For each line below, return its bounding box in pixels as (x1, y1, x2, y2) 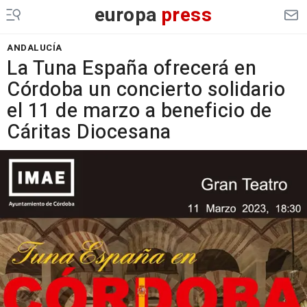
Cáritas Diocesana (7, 118, 171, 147)
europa (94, 1, 158, 29)
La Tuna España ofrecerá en (7, 54, 256, 83)
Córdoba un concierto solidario (7, 75, 285, 104)
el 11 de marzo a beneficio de (7, 97, 272, 125)
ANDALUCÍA (7, 41, 62, 54)
